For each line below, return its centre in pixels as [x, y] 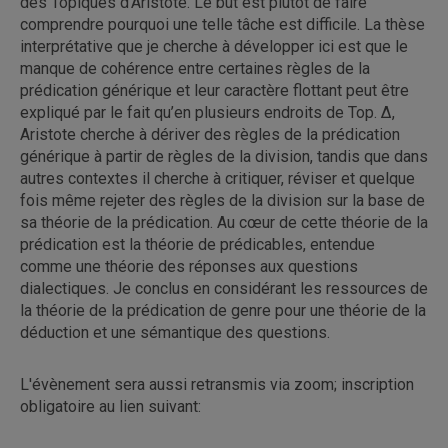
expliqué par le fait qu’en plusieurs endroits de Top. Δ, [207, 112]
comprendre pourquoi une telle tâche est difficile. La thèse [222, 24]
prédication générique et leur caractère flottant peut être [214, 90]
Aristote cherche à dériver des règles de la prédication [210, 134]
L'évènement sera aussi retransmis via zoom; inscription [217, 384]
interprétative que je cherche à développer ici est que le [214, 46]
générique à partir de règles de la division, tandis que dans [224, 156]
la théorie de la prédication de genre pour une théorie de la [223, 310]
